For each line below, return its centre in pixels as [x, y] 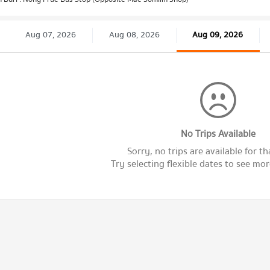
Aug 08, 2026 [134, 35]
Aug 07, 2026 [50, 35]
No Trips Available [218, 134]
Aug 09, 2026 [218, 35]
